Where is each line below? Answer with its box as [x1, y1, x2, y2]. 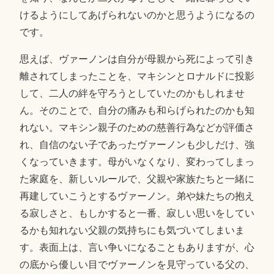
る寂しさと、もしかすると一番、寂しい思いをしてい [19, 207, 254, 218]
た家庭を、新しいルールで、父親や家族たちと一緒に [19, 173, 254, 184]
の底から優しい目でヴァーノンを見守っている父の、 [19, 259, 254, 270]
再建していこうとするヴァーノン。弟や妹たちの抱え [19, 190, 254, 201]
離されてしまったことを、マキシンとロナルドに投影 [19, 70, 254, 81]
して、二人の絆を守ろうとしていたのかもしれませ [19, 87, 245, 98]
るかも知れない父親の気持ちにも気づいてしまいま [19, 224, 245, 235]
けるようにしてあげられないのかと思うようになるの [19, 9, 254, 20]
